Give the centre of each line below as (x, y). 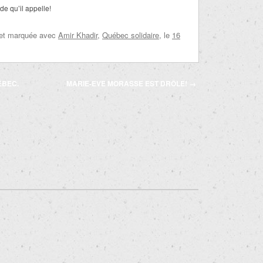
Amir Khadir (78, 35)
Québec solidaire (131, 35)
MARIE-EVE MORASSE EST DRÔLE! (128, 83)
